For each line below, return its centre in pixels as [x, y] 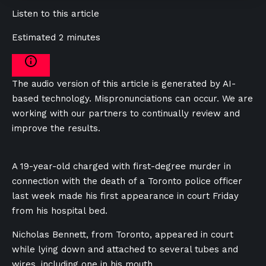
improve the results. [56, 128]
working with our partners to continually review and [126, 113]
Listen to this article [56, 14]
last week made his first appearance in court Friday [125, 196]
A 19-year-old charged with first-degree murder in [121, 166]
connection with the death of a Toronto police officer [127, 181]
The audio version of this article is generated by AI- [124, 84]
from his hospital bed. [60, 211]
